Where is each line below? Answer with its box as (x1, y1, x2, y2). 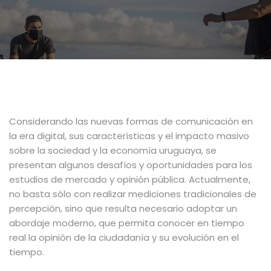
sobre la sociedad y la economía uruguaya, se (9, 143, 217, 157)
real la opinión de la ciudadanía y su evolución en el (9, 230, 239, 244)
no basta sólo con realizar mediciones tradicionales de (9, 187, 256, 200)
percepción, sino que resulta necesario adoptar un (9, 201, 237, 215)
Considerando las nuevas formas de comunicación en (9, 114, 253, 128)
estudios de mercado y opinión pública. (9, 172, 189, 186)
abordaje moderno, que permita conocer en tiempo (9, 216, 244, 229)
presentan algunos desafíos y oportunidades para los (9, 158, 252, 171)
